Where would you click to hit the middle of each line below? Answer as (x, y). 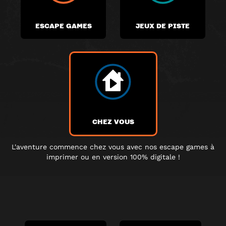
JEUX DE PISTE (163, 25)
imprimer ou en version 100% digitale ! (113, 157)
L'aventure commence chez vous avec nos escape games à (113, 147)
